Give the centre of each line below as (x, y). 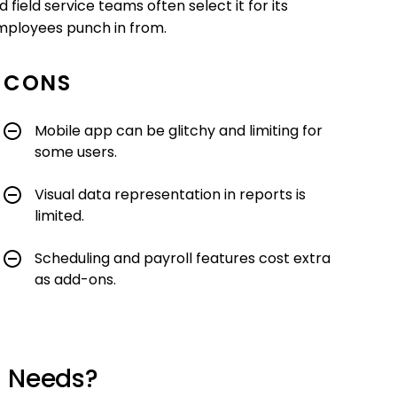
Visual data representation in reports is (170, 195)
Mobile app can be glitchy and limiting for (179, 131)
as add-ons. (75, 280)
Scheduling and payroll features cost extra (183, 258)
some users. (76, 152)
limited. (59, 216)
